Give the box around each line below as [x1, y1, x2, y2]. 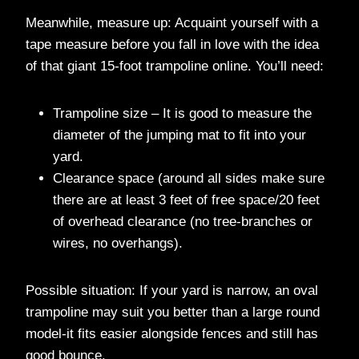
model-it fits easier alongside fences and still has [26, 325, 318, 341]
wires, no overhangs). [53, 235, 183, 251]
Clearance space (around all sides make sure [53, 170, 325, 186]
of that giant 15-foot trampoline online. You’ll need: [26, 58, 324, 74]
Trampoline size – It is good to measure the [53, 105, 312, 121]
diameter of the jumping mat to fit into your [53, 127, 306, 143]
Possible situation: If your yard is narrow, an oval [26, 282, 318, 298]
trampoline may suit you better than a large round [26, 304, 320, 320]
